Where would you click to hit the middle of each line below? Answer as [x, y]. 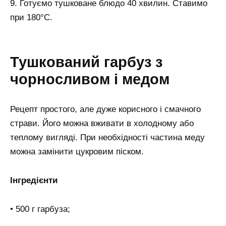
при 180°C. [31, 17]
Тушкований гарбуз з [86, 62]
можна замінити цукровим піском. [77, 152]
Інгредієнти [34, 181]
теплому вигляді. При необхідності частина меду [107, 138]
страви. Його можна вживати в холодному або [102, 124]
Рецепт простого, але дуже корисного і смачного [105, 109]
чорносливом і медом [90, 79]
